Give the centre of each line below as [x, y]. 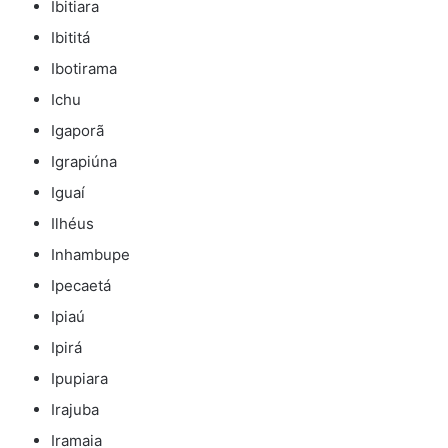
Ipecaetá [81, 286]
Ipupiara [79, 379]
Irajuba [75, 410]
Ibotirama [84, 69]
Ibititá [70, 38]
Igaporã [77, 131]
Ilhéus [72, 224]
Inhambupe [90, 255]
